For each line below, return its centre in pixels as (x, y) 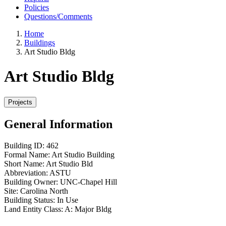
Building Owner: (31, 182)
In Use (68, 200)
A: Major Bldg (88, 209)
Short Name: (24, 163)
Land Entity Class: (34, 209)
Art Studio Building (83, 154)
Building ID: (24, 145)
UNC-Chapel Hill (89, 182)
